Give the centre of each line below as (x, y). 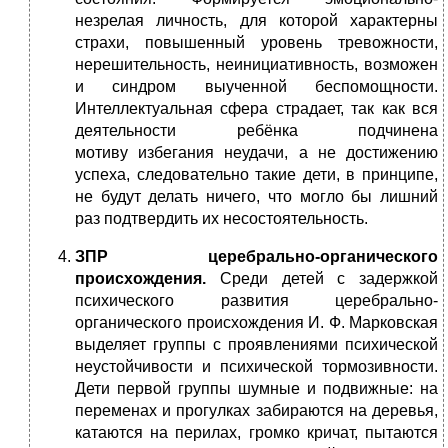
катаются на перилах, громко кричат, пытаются (256, 433)
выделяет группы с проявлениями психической (256, 345)
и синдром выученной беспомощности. (256, 87)
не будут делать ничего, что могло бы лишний (256, 197)
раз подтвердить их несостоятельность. (221, 219)
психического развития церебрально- (256, 301)
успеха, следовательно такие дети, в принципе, (256, 175)
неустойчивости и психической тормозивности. (256, 367)
